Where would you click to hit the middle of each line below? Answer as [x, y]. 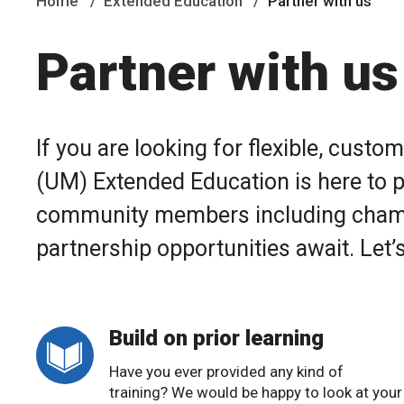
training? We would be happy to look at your [256, 393]
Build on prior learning [216, 339]
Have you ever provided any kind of [226, 372]
